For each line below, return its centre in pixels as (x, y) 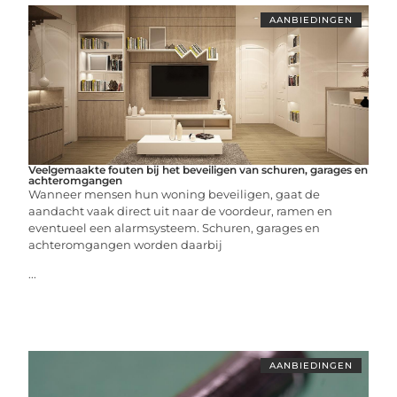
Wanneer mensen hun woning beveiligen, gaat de (175, 194)
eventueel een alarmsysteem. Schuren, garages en (175, 228)
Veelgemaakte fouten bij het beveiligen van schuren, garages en (198, 170)
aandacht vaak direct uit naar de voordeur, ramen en (181, 211)
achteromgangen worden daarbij (126, 245)
